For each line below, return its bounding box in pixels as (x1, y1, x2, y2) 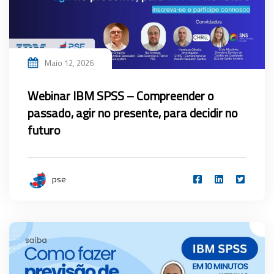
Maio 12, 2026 (45, 56, 94, 69)
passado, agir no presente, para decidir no (28, 103, 238, 122)
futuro (28, 120, 61, 139)
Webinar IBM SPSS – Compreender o (28, 86, 214, 105)
